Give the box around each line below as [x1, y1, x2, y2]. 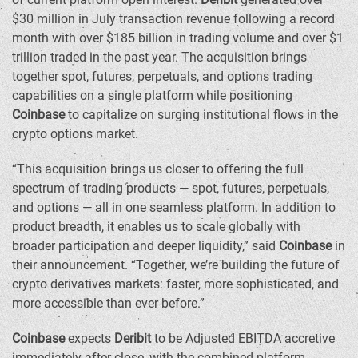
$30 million [12, 11, 75, 26]
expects [65, 331, 114, 346]
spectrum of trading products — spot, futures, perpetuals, [12, 181, 329, 196]
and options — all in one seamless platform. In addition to [12, 200, 336, 215]
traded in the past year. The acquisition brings [47, 50, 307, 65]
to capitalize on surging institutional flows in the [65, 107, 338, 122]
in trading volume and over [173, 30, 329, 46]
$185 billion [106, 30, 173, 46]
